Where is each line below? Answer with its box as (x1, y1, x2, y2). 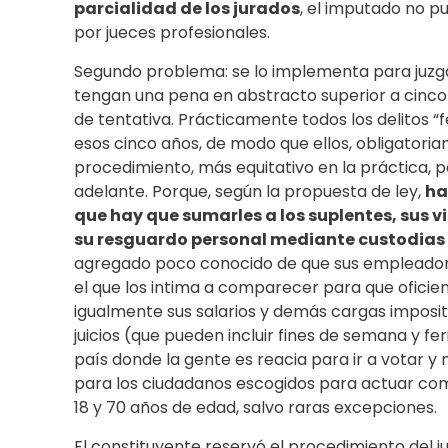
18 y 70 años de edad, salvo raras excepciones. (74, 396, 437, 420)
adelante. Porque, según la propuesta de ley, (74, 180, 425, 204)
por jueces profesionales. (74, 21, 270, 45)
